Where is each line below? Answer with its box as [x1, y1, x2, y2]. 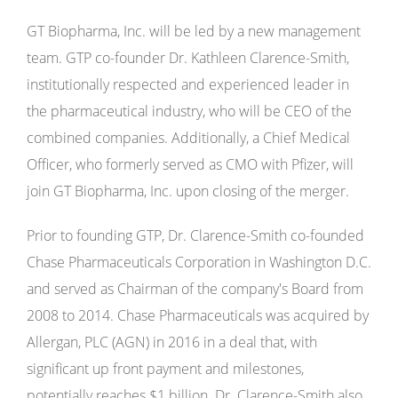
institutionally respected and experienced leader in [27, 75, 349, 94]
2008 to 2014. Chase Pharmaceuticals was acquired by [27, 306, 369, 325]
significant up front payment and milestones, [27, 359, 304, 378]
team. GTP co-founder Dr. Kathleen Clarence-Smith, [27, 48, 349, 68]
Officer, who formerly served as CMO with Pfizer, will [27, 155, 354, 174]
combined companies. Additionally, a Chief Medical [27, 128, 350, 147]
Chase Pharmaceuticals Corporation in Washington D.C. [27, 252, 371, 272]
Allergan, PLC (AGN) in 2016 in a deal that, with [27, 332, 317, 352]
